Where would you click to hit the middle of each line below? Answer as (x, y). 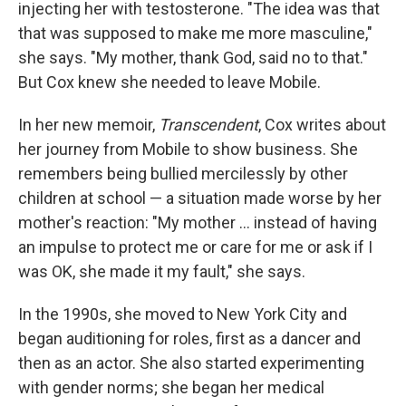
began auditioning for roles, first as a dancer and (189, 338)
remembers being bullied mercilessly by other (183, 174)
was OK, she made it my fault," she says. (162, 271)
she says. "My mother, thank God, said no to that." (193, 58)
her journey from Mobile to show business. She (188, 149)
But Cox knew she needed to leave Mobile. (169, 82)
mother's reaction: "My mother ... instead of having (198, 222)
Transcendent (208, 125)
